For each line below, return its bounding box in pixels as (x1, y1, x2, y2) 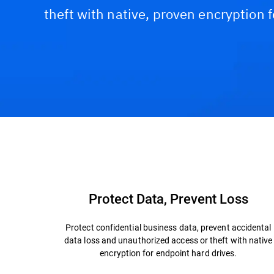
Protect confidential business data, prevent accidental (65, 221, 272, 233)
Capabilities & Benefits (44, 128, 143, 142)
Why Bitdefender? (167, 128, 245, 142)
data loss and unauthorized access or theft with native (64, 234, 273, 246)
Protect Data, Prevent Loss (88, 190, 248, 207)
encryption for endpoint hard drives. (100, 247, 237, 259)
